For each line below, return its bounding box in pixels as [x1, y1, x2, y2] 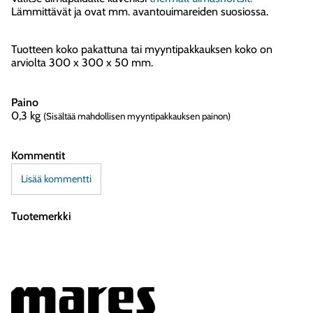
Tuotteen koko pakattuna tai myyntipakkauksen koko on [11, 42, 272, 56]
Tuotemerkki [11, 210, 71, 224]
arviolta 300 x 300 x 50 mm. [11, 55, 153, 69]
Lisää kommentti [20, 173, 92, 186]
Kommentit [11, 148, 65, 162]
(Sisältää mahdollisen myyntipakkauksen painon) [43, 110, 231, 122]
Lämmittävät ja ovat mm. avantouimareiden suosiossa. [11, 4, 268, 18]
